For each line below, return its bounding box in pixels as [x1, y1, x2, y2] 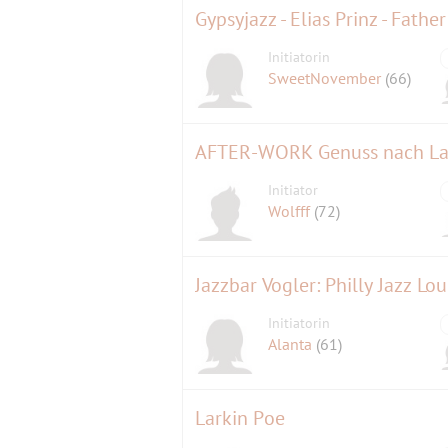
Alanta [268, 334, 317, 355]
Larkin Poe [195, 405, 285, 432]
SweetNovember [268, 68, 386, 89]
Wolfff [268, 201, 315, 222]
